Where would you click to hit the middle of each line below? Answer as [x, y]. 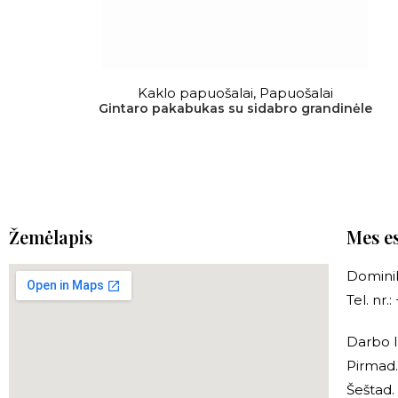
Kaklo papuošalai [196, 92]
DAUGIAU [235, 85]
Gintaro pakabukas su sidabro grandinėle [236, 108]
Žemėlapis [51, 237]
